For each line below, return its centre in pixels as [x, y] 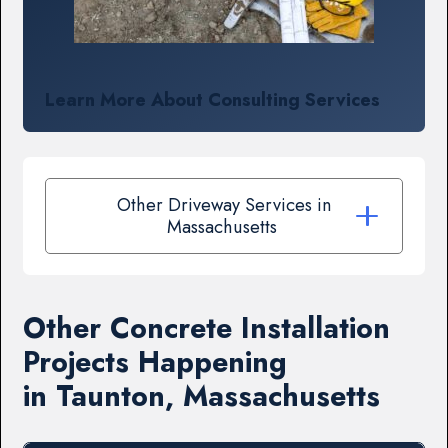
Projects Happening [155, 363]
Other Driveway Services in [224, 204]
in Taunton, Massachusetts [202, 397]
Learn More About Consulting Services [212, 99]
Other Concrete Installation [207, 329]
